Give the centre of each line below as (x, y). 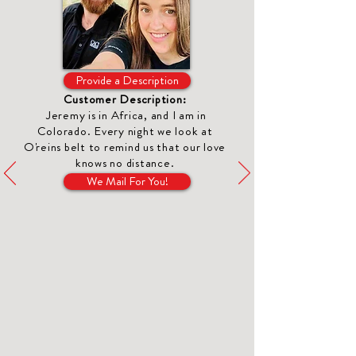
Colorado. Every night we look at (125, 131)
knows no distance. (125, 163)
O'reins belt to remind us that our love (125, 147)
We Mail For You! (127, 181)
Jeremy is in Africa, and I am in (125, 115)
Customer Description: (125, 99)
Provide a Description (127, 80)
